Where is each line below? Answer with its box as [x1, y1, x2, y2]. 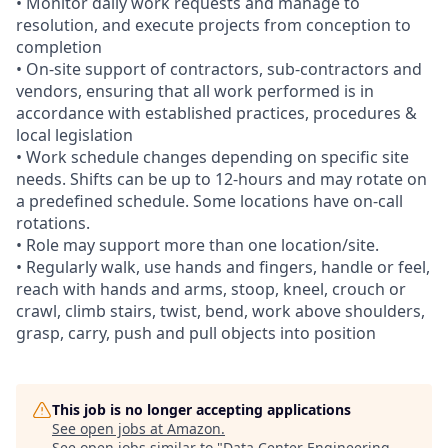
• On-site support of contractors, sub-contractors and [16, 57, 422, 80]
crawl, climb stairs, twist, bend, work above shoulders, [16, 299, 425, 322]
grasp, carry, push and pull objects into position [16, 321, 376, 344]
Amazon [167, 418, 221, 438]
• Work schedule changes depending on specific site [16, 145, 409, 168]
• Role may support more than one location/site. [16, 233, 379, 256]
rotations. [16, 211, 90, 234]
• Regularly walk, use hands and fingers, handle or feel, [16, 255, 430, 278]
